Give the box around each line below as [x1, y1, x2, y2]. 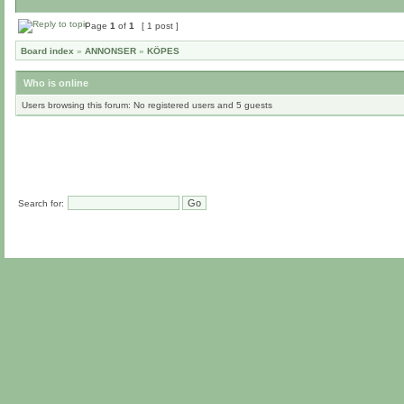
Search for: [18, 198, 64, 208]
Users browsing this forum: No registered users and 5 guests [22, 100, 272, 110]
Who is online [23, 78, 88, 88]
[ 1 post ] [139, 21, 181, 31]
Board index [21, 46, 74, 56]
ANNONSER [85, 46, 136, 56]
